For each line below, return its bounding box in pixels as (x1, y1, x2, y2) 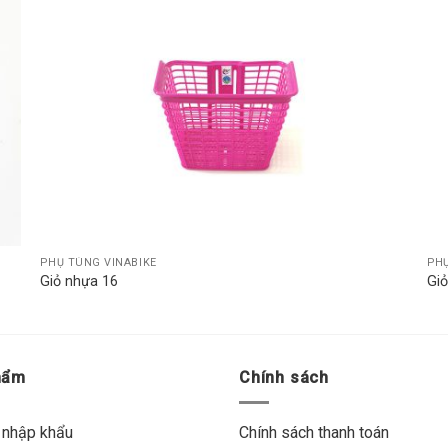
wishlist (351, 32, 393, 47)
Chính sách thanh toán (239, 422, 389, 442)
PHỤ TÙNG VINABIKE (40, 255, 157, 269)
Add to (354, 18, 391, 33)
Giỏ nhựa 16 (40, 273, 119, 291)
